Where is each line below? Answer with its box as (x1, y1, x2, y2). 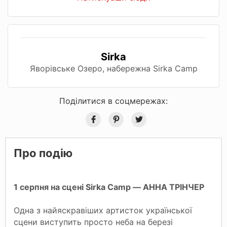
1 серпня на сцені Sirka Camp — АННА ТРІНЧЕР (14, 181, 204, 192)
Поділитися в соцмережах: (59, 95, 168, 106)
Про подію (14, 146, 72, 160)
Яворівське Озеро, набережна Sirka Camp (29, 63, 198, 73)
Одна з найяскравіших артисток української (14, 205, 192, 215)
